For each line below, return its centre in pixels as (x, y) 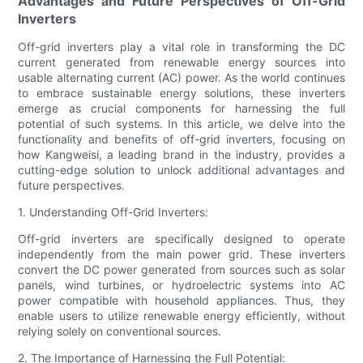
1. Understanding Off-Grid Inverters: (113, 212)
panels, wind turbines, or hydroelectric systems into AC (181, 285)
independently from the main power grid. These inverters (181, 254)
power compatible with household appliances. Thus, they (181, 301)
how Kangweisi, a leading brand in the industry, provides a (181, 155)
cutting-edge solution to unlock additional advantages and (181, 170)
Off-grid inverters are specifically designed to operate (181, 239)
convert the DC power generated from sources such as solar (181, 270)
